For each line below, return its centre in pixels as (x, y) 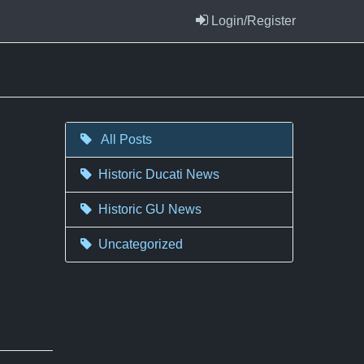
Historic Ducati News (159, 174)
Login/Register (253, 21)
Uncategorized (141, 244)
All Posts (126, 139)
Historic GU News (150, 209)
